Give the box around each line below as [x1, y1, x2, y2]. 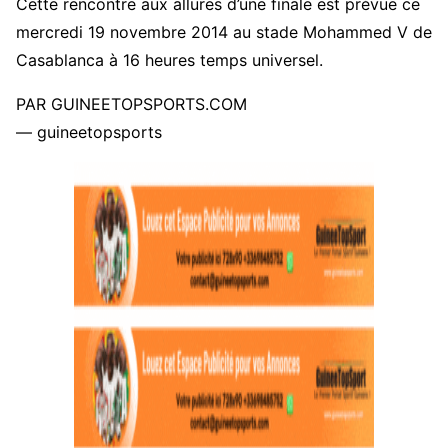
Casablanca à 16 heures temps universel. [16, 50, 323, 70]
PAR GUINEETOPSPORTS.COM [16, 94, 247, 114]
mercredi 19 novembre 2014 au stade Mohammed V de [16, 22, 432, 42]
